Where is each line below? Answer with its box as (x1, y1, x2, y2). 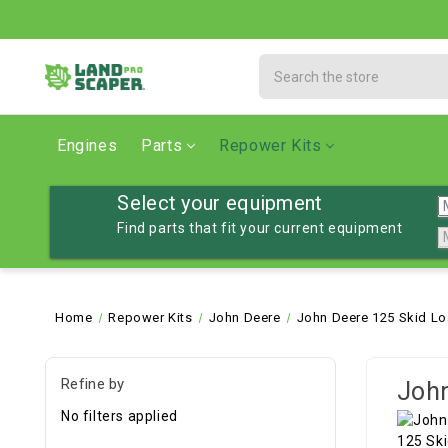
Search (259, 56, 308, 72)
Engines (57, 136, 118, 155)
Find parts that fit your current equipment (117, 220, 403, 236)
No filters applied (61, 407, 178, 424)
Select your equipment (117, 191, 323, 215)
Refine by (61, 375, 125, 393)
